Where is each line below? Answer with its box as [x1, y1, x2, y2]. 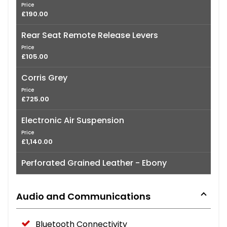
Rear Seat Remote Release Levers [21, 29, 158, 41]
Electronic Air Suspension [21, 114, 124, 126]
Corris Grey [21, 71, 67, 84]
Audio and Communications [16, 190, 150, 203]
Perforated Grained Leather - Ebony [21, 157, 167, 169]
